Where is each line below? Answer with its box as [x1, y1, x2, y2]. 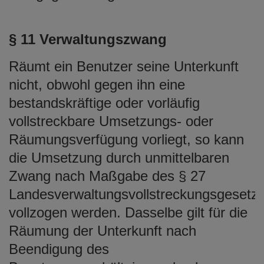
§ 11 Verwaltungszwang [9, 31, 167, 47]
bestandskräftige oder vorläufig [9, 94, 200, 111]
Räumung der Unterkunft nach [9, 222, 196, 239]
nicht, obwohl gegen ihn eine [9, 76, 185, 93]
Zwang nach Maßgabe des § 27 [9, 167, 206, 184]
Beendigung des [9, 240, 109, 257]
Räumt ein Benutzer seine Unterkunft [9, 58, 239, 74]
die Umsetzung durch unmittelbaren [9, 149, 229, 166]
